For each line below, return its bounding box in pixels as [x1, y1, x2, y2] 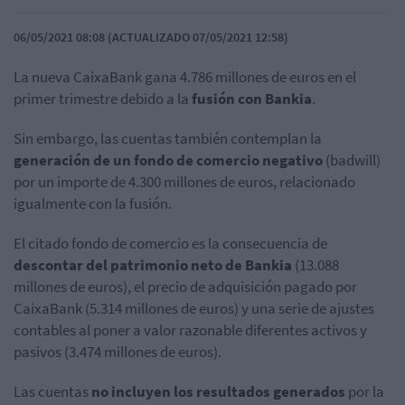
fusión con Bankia [192, 89, 312, 109]
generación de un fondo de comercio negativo [14, 150, 323, 171]
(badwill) [323, 150, 381, 171]
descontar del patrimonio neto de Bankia [14, 255, 292, 276]
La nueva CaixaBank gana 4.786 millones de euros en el [14, 67, 356, 88]
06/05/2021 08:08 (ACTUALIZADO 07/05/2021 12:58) [14, 29, 288, 46]
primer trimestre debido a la [14, 89, 192, 109]
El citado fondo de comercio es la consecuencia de [14, 233, 327, 254]
